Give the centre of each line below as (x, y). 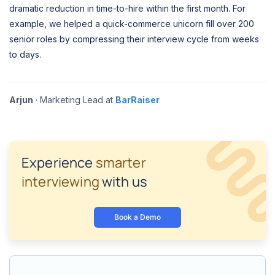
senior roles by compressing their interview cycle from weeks (134, 39)
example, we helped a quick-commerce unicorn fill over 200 (132, 23)
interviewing (60, 182)
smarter (121, 163)
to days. (25, 54)
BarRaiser (137, 99)
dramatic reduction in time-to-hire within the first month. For (127, 8)
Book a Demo (137, 217)
